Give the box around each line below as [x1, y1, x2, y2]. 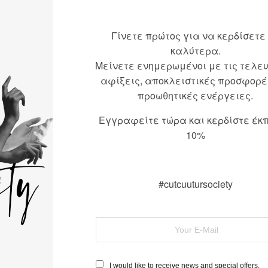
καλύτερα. [170, 43, 221, 57]
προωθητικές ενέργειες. [138, 88, 253, 102]
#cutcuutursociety [158, 176, 233, 191]
